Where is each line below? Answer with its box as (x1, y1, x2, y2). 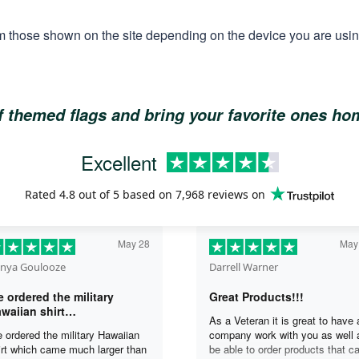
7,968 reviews (175, 186, 248, 202)
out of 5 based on (75, 186, 175, 202)
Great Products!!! (209, 288, 304, 305)
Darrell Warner (209, 259, 278, 274)
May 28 (118, 236, 150, 250)
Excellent (80, 147, 157, 176)
